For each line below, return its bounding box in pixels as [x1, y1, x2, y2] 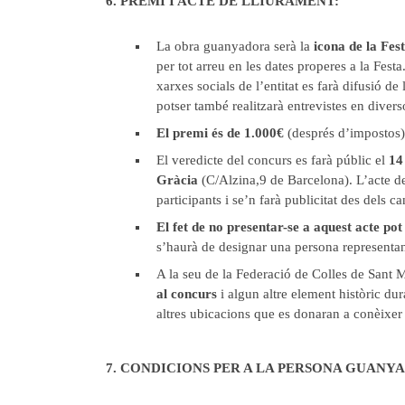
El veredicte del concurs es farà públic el [156, 152, 389, 167]
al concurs [156, 286, 217, 301]
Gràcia [156, 172, 198, 187]
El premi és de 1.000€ [156, 125, 284, 140]
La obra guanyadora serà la [156, 38, 314, 53]
